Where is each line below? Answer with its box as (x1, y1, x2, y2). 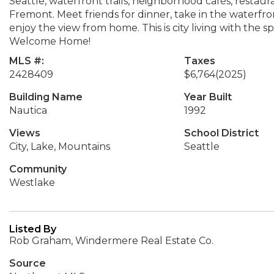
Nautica (9, 105, 47, 116)
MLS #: (9, 55, 44, 67)
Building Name (9, 91, 83, 103)
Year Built (183, 91, 232, 103)
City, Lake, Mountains (9, 141, 110, 152)
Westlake (9, 177, 55, 188)
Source (9, 257, 46, 269)
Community (9, 163, 67, 175)
